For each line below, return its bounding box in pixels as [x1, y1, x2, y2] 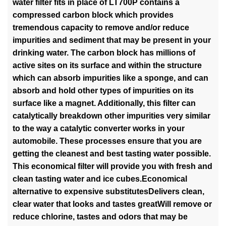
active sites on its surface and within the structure [13, 61, 202, 70]
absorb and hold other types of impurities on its [13, 86, 194, 95]
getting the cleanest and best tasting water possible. [13, 149, 211, 158]
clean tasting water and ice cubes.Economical [13, 174, 187, 183]
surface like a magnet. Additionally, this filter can [13, 98, 196, 107]
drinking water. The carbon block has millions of [13, 48, 195, 57]
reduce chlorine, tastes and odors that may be [13, 212, 188, 221]
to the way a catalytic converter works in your [13, 124, 185, 133]
